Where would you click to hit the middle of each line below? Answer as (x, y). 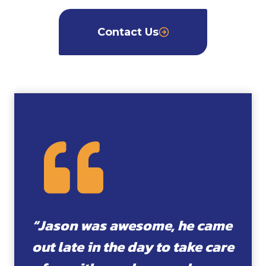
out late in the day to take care (133, 246)
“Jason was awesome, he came (132, 225)
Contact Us (128, 32)
